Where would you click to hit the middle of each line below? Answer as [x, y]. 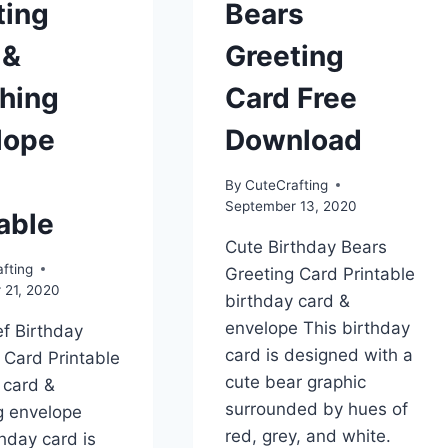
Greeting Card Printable [319, 273]
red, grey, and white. [307, 435]
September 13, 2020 [290, 205]
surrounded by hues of [316, 408]
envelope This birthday [317, 327]
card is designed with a [318, 354]
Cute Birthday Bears [305, 246]
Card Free [290, 98]
